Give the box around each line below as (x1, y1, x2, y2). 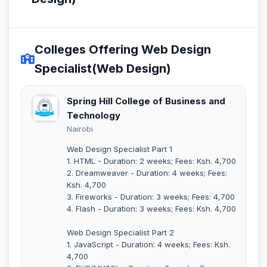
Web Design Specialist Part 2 (67, 227, 174, 237)
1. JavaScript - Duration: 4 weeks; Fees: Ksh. (67, 239, 230, 249)
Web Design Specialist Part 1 (67, 144, 172, 154)
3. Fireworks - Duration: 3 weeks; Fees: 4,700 (67, 191, 235, 201)
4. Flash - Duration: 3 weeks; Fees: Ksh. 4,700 (67, 203, 236, 213)
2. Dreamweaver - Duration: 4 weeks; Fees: (67, 167, 227, 178)
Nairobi (67, 123, 93, 133)
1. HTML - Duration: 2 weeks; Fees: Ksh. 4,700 (67, 156, 236, 166)
